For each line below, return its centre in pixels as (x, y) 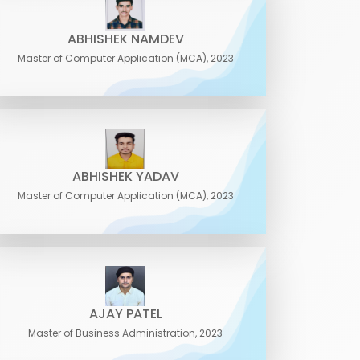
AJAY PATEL (125, 314)
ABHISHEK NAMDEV (125, 39)
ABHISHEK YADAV (125, 176)
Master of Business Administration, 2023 (125, 333)
